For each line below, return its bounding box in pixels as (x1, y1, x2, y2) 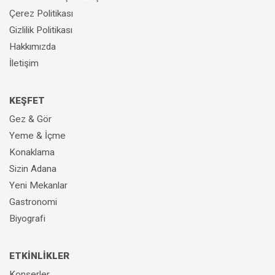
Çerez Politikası (9, 8, 73, 20)
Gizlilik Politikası (9, 25, 72, 36)
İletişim (9, 58, 39, 69)
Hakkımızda (9, 41, 56, 53)
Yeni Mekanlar (9, 180, 68, 192)
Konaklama (9, 147, 55, 158)
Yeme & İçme (9, 130, 66, 142)
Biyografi (9, 213, 45, 225)
